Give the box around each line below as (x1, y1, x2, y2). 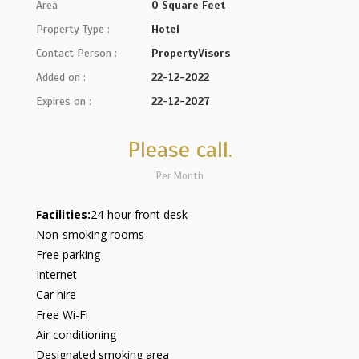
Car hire (36, 287, 76, 302)
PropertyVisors (151, 46, 230, 60)
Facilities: (36, 207, 91, 222)
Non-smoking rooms (36, 227, 144, 242)
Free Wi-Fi (36, 307, 88, 322)
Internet (36, 267, 77, 282)
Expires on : (36, 95, 91, 108)
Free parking (36, 247, 100, 262)
